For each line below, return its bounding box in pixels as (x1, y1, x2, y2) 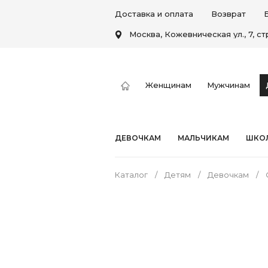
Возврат (211, 9, 246, 19)
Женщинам (145, 80, 191, 90)
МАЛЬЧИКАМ (178, 133, 229, 142)
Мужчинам (207, 80, 250, 90)
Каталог (115, 170, 148, 179)
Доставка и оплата (115, 9, 193, 19)
